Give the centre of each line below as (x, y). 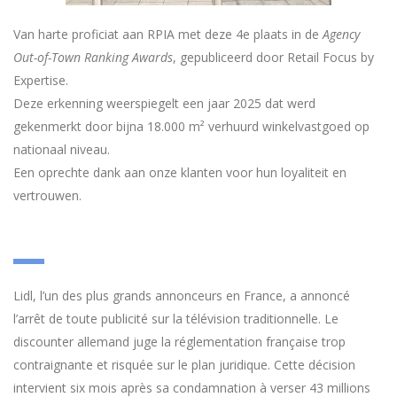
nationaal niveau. (62, 149)
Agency (341, 34)
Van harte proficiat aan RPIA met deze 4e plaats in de (168, 34)
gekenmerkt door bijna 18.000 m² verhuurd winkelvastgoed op (191, 126)
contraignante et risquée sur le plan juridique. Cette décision (184, 365)
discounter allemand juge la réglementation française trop (179, 342)
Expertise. (41, 80)
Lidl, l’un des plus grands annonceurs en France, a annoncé (182, 296)
